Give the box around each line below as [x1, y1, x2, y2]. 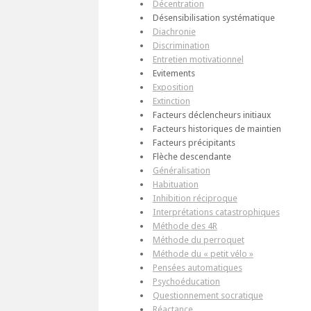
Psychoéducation [152, 276, 220, 287]
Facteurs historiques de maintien [152, 124, 281, 135]
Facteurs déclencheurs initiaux [152, 110, 271, 121]
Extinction [152, 96, 190, 107]
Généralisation [152, 165, 210, 176]
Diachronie [152, 26, 196, 37]
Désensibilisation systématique [152, 12, 275, 24]
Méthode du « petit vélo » [152, 249, 253, 260]
